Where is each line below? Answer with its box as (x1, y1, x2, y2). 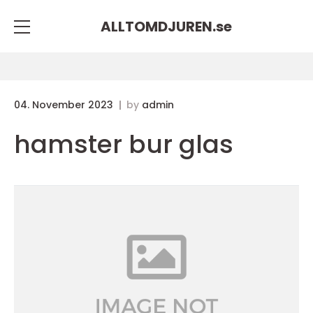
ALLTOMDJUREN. (101, 16, 216, 36)
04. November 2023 (14, 98, 116, 112)
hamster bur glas (14, 126, 233, 162)
